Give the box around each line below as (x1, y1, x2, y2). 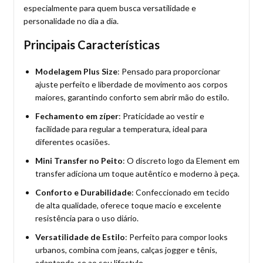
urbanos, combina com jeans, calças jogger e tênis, (35, 245, 217, 255)
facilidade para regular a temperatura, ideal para (35, 124, 207, 134)
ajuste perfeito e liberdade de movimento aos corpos (35, 79, 228, 89)
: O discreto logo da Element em (123, 156, 240, 166)
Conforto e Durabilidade (35, 187, 131, 197)
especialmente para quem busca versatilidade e (23, 3, 196, 13)
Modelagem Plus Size (35, 66, 117, 76)
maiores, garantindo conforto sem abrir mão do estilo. (35, 92, 229, 102)
